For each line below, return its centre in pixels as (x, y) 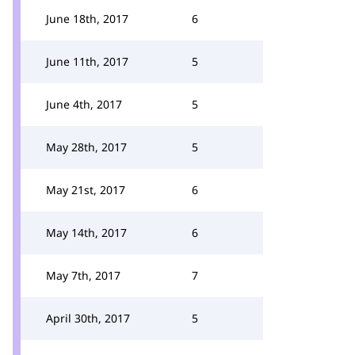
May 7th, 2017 (83, 275)
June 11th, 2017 (87, 61)
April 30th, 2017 (88, 318)
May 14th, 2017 (86, 233)
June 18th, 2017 (87, 19)
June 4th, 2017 (84, 104)
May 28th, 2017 (86, 147)
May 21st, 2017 (86, 190)
